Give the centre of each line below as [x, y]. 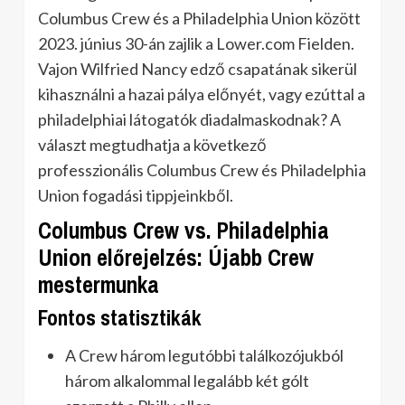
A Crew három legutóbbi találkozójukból [204, 355]
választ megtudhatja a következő [152, 145]
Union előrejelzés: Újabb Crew [176, 258]
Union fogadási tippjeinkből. [136, 195]
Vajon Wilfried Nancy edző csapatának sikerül [198, 69]
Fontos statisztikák [120, 318]
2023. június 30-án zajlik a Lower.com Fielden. [196, 43]
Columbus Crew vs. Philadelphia [184, 231]
